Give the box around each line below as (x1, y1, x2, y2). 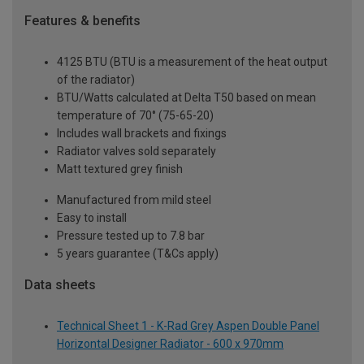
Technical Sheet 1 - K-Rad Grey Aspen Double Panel (57, 318, 319, 332)
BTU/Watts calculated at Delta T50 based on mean (57, 90, 316, 104)
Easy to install (57, 210, 127, 224)
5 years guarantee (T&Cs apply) (57, 246, 219, 260)
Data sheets (24, 276, 96, 292)
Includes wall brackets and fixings (57, 126, 227, 140)
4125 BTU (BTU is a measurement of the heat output (57, 54, 327, 68)
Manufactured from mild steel (57, 193, 211, 206)
